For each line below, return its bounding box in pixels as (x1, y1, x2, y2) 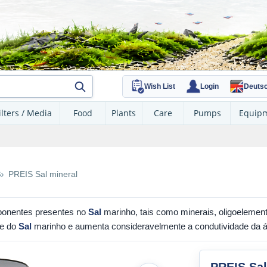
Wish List (144, 82, 175, 91)
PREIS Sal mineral (8, 169, 77, 179)
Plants (111, 107, 136, 119)
